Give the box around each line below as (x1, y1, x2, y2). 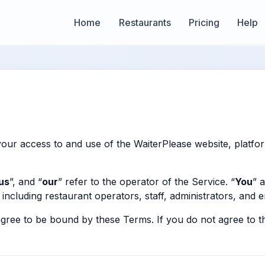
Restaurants (118, 17, 171, 28)
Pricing (189, 17, 220, 28)
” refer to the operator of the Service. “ (58, 176, 235, 188)
